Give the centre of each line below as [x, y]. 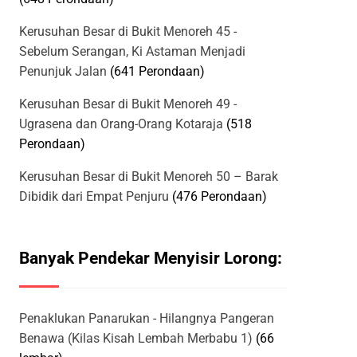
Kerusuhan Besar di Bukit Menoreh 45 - [128, 32]
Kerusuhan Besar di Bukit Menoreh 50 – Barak [149, 177]
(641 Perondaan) [157, 72]
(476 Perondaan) [220, 197]
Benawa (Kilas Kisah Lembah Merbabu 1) [136, 339]
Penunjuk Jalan [63, 72]
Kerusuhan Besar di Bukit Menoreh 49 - [128, 104]
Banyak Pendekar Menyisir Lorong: [151, 259]
